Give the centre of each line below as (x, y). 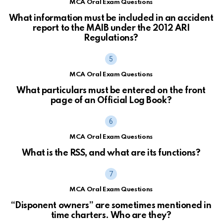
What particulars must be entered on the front (111, 90)
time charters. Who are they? (111, 215)
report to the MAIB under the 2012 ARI (111, 28)
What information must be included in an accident (111, 18)
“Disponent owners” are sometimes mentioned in (111, 205)
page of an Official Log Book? (111, 100)
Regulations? (111, 38)
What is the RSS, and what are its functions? (111, 153)
